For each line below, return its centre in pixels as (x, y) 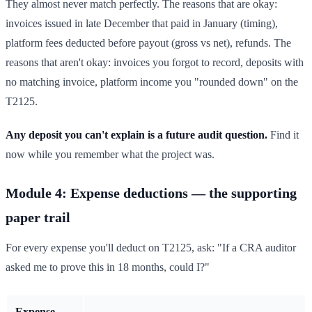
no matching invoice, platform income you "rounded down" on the (152, 82)
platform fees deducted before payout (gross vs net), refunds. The (148, 43)
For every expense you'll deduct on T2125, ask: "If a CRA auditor (151, 248)
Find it (283, 135)
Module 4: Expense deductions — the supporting (151, 193)
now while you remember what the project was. (110, 155)
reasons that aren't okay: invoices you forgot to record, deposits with (155, 63)
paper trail (38, 218)
